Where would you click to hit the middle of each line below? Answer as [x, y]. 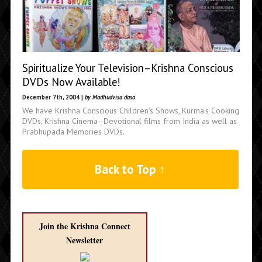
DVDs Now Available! [71, 82]
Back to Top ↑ [130, 169]
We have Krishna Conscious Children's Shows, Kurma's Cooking [130, 110]
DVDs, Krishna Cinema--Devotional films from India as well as [129, 121]
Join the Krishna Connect [85, 226]
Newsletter [85, 240]
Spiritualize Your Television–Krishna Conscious [127, 68]
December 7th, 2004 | [53, 97]
